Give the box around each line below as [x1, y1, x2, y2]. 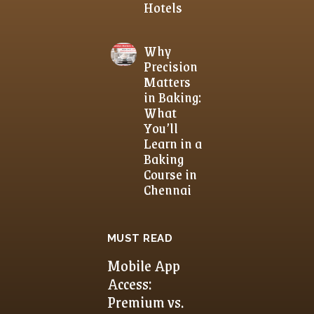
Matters [143, 69, 191, 93]
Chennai [143, 177, 191, 200]
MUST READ [107, 231, 173, 245]
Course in [143, 162, 197, 185]
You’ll [143, 116, 178, 139]
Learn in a [143, 131, 202, 154]
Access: [107, 271, 152, 296]
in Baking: [143, 85, 201, 108]
